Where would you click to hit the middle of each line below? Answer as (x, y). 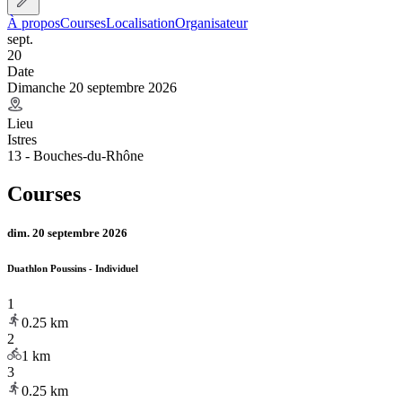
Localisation (140, 22)
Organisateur (211, 22)
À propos (34, 22)
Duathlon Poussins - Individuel (73, 268)
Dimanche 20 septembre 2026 (92, 87)
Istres (22, 139)
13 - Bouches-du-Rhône (75, 155)
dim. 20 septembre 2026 (67, 232)
